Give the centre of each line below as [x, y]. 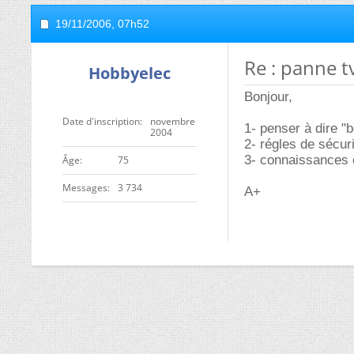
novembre [173, 121]
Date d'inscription [101, 121]
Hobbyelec [130, 73]
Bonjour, [268, 97]
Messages [85, 188]
